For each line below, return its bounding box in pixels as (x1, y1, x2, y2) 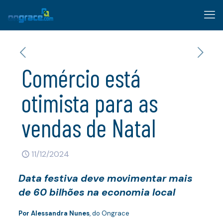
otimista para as (21, 88, 158, 117)
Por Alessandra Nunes (18, 209, 90, 218)
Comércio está (21, 63, 140, 93)
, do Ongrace (89, 209, 129, 218)
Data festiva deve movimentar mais (18, 172, 193, 185)
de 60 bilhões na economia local (18, 186, 175, 199)
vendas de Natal (21, 112, 156, 142)
